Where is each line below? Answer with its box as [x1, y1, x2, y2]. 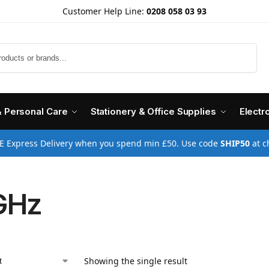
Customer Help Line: [62, 5, 144, 17]
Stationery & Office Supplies [90, 106, 216, 117]
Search [229, 44, 254, 53]
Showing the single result [83, 255, 187, 267]
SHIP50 [220, 138, 250, 149]
